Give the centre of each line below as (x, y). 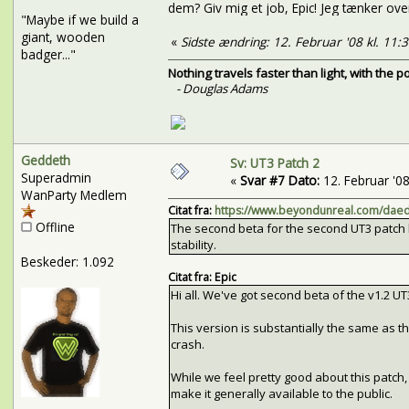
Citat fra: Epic (202, 278)
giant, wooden (63, 37)
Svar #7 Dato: (279, 180)
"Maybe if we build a (79, 19)
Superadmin (56, 177)
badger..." (48, 54)
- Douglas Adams (221, 89)
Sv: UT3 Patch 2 (274, 163)
